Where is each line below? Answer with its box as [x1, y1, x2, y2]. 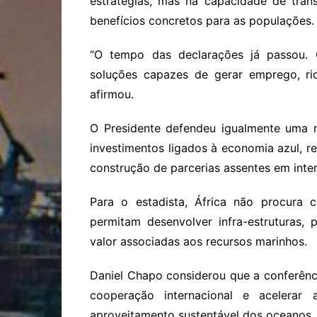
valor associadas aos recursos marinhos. [90, 234, 307, 248]
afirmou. [90, 86, 134, 101]
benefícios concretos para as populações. [90, 13, 314, 28]
